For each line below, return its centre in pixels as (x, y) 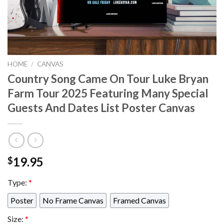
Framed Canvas (139, 200)
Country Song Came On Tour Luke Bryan (108, 78)
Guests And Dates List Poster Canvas (101, 107)
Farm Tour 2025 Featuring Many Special (108, 93)
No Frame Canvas (73, 200)
